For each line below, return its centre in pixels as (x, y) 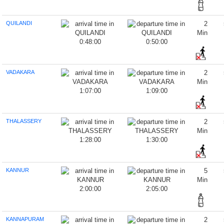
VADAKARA (20, 72)
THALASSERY (24, 121)
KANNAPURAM (25, 219)
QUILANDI (19, 23)
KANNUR (18, 170)
